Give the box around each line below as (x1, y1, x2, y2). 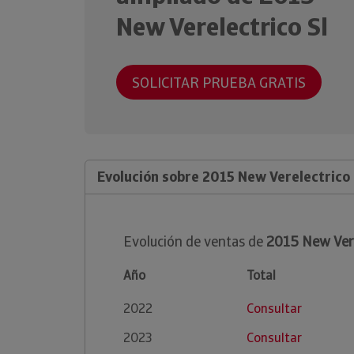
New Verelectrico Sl (116, 10, 328, 43)
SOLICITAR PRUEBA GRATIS (132, 73, 306, 92)
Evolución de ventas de (123, 232, 266, 250)
